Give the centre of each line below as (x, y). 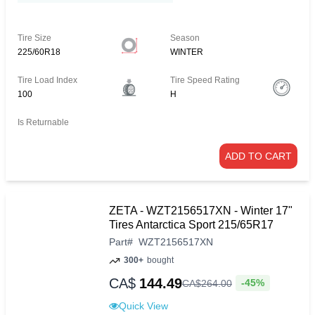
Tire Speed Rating (205, 81)
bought (160, 261)
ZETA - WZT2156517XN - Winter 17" (201, 211)
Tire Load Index (47, 81)
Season (185, 38)
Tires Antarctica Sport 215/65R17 (191, 225)
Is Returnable (43, 123)
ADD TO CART (258, 156)
